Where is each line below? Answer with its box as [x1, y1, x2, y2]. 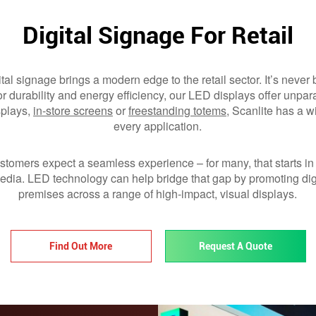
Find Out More [49, 240, 112, 252]
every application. [114, 117, 202, 134]
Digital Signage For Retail [23, 20, 293, 49]
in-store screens [32, 102, 113, 119]
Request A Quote [198, 240, 272, 252]
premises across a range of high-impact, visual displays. [18, 185, 298, 202]
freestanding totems [128, 102, 226, 119]
